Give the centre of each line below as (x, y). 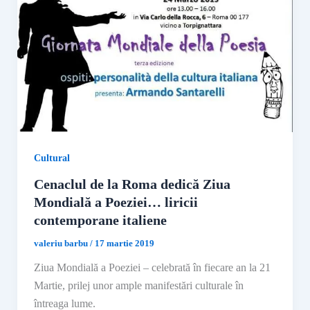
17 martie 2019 (124, 244)
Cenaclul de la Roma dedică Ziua (132, 184)
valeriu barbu (62, 244)
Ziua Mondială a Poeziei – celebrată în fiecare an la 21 (152, 268)
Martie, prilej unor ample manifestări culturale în (138, 286)
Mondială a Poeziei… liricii (116, 202)
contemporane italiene (100, 220)
